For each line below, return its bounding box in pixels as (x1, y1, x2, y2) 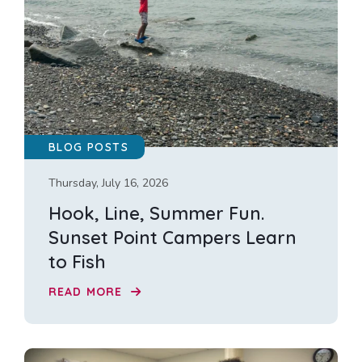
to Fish (48, 250, 106, 274)
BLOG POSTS (48, 140, 128, 155)
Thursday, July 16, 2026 (48, 175, 168, 192)
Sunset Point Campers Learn (48, 226, 297, 250)
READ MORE (48, 284, 127, 299)
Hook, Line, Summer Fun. (48, 202, 264, 225)
